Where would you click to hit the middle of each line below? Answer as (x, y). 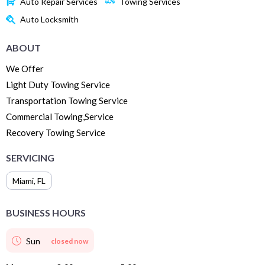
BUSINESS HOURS (46, 212)
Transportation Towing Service (67, 100)
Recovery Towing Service (56, 132)
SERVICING (30, 157)
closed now (70, 241)
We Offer (25, 68)
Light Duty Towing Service (58, 84)
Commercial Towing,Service (60, 116)
